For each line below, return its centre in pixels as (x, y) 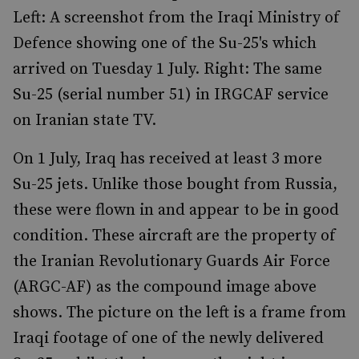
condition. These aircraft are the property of (174, 236)
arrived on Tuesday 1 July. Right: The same (167, 69)
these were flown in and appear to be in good (176, 210)
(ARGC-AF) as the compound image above (165, 287)
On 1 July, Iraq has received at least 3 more (167, 159)
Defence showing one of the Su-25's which (165, 44)
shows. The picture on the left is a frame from (179, 313)
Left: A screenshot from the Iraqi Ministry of (176, 18)
